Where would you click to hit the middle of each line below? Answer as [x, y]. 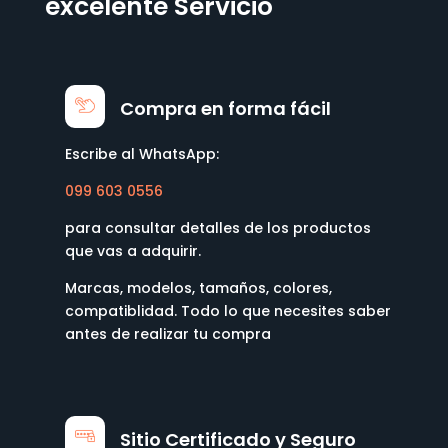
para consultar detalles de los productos [217, 228]
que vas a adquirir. [132, 251]
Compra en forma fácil [225, 109]
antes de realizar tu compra [167, 334]
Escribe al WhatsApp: [141, 154]
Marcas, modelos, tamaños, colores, [198, 288]
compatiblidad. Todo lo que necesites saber [227, 311]
